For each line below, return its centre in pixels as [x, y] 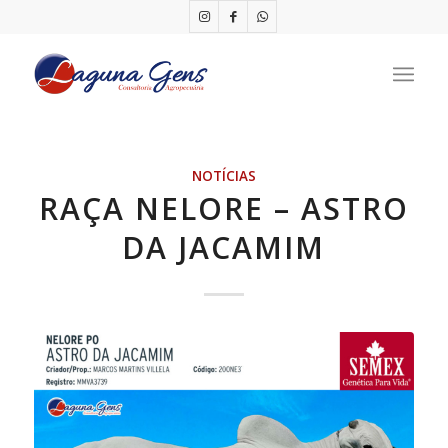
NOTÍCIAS [223, 176]
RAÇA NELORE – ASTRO [223, 208]
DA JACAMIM [224, 247]
